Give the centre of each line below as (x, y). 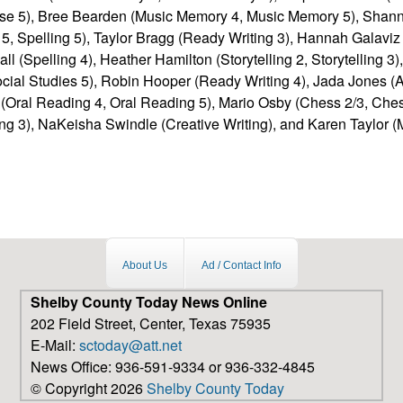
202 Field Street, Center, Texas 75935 (151, 324)
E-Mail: (55, 345)
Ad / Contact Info (241, 266)
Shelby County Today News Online (149, 302)
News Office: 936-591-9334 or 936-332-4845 (173, 367)
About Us (144, 266)
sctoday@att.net (130, 345)
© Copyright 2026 (89, 389)
